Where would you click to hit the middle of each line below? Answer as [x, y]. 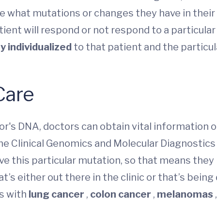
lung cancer [57, 194]
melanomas [186, 194]
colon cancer [122, 194]
